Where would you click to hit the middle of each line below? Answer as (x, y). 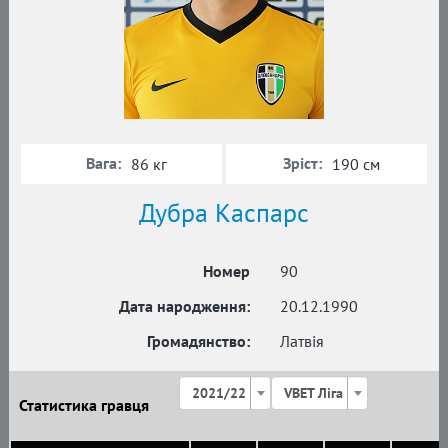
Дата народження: (184, 305)
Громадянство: (198, 340)
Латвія (302, 340)
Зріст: (302, 162)
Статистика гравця (83, 405)
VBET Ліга (314, 392)
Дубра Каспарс (223, 212)
